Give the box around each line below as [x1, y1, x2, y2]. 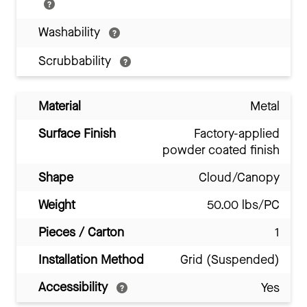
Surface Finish [38, 125, 116, 143]
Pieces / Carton [38, 224, 124, 241]
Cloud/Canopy [199, 169, 280, 186]
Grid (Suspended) [180, 251, 280, 269]
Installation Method [38, 251, 144, 269]
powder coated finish [162, 142, 280, 159]
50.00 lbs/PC [207, 197, 280, 214]
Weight [38, 197, 75, 214]
